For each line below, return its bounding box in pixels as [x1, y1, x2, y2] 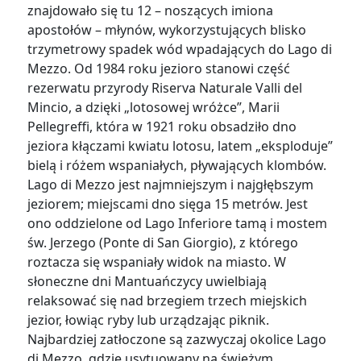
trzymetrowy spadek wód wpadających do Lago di [27, 40, 333, 59]
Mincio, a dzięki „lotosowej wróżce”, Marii [27, 98, 280, 117]
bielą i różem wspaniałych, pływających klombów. [27, 156, 327, 175]
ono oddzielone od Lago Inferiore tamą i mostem [27, 214, 328, 233]
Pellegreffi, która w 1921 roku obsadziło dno [27, 118, 297, 136]
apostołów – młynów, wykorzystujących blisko [27, 21, 307, 39]
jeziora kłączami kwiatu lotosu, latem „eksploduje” [27, 137, 334, 156]
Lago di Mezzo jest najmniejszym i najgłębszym [27, 176, 314, 194]
